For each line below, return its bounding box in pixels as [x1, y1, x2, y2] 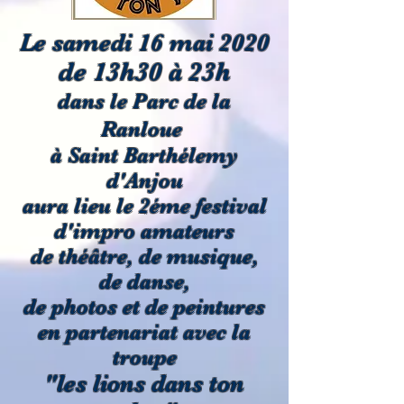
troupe [112, 344, 177, 370]
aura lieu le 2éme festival [22, 193, 267, 218]
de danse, [98, 269, 190, 294]
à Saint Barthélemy [50, 142, 238, 168]
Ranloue [101, 116, 188, 142]
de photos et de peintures [23, 294, 265, 319]
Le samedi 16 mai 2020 [19, 29, 270, 57]
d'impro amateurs [54, 218, 234, 243]
